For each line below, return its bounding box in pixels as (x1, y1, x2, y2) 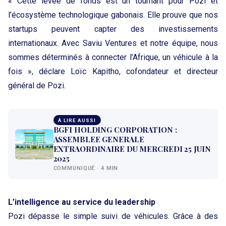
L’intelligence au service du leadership (8, 197, 155, 207)
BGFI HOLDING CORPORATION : (53, 125, 177, 135)
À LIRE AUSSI (58, 117, 96, 123)
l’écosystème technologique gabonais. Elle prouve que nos (8, 10, 218, 20)
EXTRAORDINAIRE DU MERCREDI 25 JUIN (53, 144, 211, 154)
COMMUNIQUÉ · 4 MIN (53, 165, 119, 172)
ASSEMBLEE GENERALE (53, 134, 144, 145)
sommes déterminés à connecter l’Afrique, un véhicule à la (8, 52, 218, 63)
